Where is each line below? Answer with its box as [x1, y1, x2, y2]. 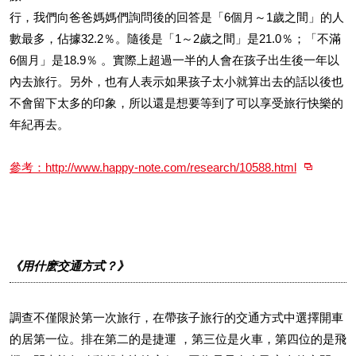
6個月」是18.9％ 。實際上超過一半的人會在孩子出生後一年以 [10, 53, 339, 67]
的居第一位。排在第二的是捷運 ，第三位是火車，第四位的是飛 [10, 332, 346, 346]
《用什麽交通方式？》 [10, 259, 129, 273]
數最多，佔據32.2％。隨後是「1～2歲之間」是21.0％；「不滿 [10, 32, 341, 45]
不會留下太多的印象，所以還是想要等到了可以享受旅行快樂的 [10, 96, 343, 110]
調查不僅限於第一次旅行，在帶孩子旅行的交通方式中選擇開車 [10, 311, 343, 324]
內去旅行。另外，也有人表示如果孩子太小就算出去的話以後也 [10, 75, 343, 88]
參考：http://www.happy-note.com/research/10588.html [10, 161, 296, 174]
